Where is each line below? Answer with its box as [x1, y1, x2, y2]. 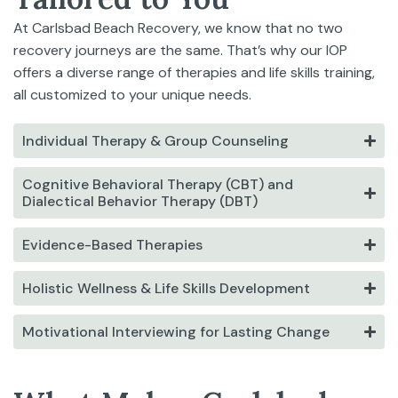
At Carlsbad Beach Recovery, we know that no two [13, 19, 343, 37]
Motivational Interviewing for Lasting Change [22, 322, 330, 341]
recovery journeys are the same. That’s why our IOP [13, 41, 347, 60]
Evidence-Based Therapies [22, 235, 203, 254]
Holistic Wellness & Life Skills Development [22, 279, 310, 298]
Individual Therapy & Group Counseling [22, 131, 289, 150]
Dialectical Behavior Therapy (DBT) [22, 192, 258, 211]
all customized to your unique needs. [13, 85, 251, 104]
